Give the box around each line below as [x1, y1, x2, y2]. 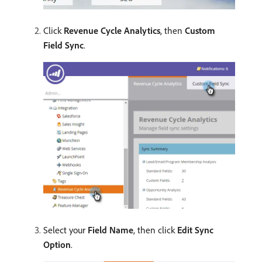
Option [43, 239, 71, 251]
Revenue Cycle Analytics [64, 25, 160, 36]
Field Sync [43, 39, 84, 51]
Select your [43, 224, 88, 236]
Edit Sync [177, 224, 213, 236]
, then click [133, 224, 177, 236]
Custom [185, 25, 215, 36]
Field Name [88, 224, 133, 236]
